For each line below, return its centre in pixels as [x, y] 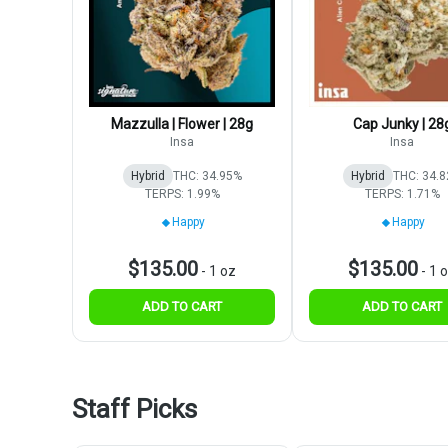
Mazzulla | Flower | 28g [182, 124]
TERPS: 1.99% [182, 194]
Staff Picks [134, 409]
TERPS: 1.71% [402, 194]
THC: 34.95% [207, 176]
